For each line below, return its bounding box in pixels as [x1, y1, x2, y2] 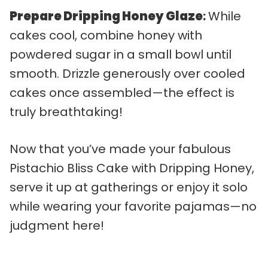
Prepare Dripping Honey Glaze [10, 7, 203, 25]
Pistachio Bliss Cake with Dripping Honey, [10, 159, 254, 176]
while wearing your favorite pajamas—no [10, 197, 257, 215]
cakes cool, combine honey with [10, 26, 202, 44]
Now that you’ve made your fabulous [10, 140, 231, 157]
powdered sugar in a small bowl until [10, 45, 232, 63]
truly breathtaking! [10, 103, 123, 120]
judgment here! [10, 217, 104, 234]
